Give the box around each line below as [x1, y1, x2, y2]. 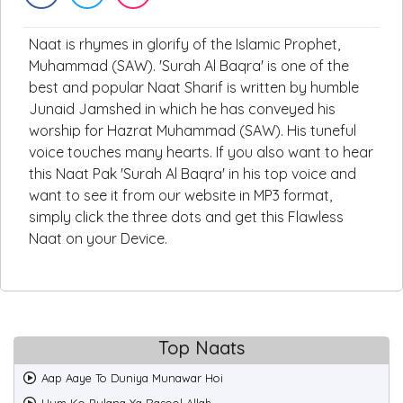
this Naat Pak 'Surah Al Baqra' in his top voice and [29, 165, 356, 183]
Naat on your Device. [29, 229, 167, 247]
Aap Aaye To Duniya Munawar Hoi [41, 371, 223, 385]
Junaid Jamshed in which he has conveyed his [29, 100, 336, 118]
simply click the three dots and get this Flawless [29, 208, 344, 226]
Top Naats [158, 336, 245, 359]
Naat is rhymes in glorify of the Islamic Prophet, [29, 35, 340, 53]
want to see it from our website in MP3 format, [29, 186, 332, 204]
